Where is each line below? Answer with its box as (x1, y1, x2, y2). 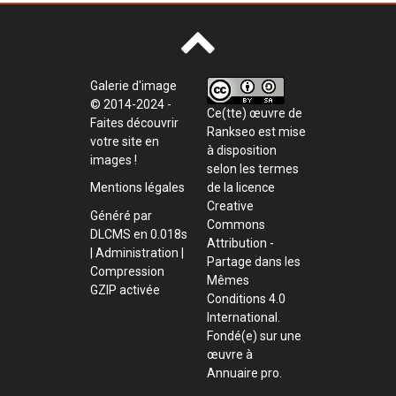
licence (235, 179, 275, 194)
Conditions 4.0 (206, 291, 286, 306)
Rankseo (206, 124, 255, 139)
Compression (89, 263, 164, 278)
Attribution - (206, 235, 274, 250)
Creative (206, 198, 254, 213)
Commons (206, 217, 265, 232)
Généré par (89, 208, 152, 223)
